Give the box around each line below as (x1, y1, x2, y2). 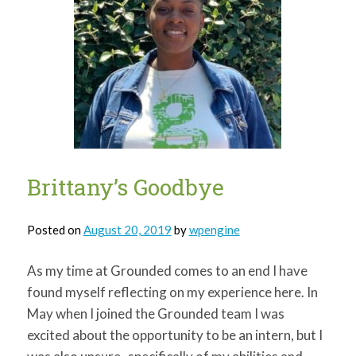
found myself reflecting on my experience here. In (26, 283, 318, 300)
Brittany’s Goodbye (26, 172, 224, 202)
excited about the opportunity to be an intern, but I (26, 326, 323, 343)
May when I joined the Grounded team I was (26, 304, 284, 322)
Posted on (26, 222, 83, 237)
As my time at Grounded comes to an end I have (26, 261, 308, 279)
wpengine (188, 222, 240, 237)
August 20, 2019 (83, 222, 172, 237)
